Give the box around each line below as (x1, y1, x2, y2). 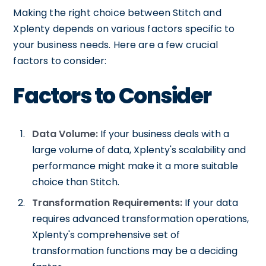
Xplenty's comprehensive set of (32, 228, 180, 242)
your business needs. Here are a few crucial (13, 38, 218, 52)
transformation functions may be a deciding (32, 244, 238, 258)
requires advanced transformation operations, (32, 212, 249, 226)
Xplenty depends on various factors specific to (13, 22, 235, 36)
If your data (182, 196, 239, 210)
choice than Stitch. (32, 175, 120, 189)
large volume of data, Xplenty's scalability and (32, 143, 246, 157)
